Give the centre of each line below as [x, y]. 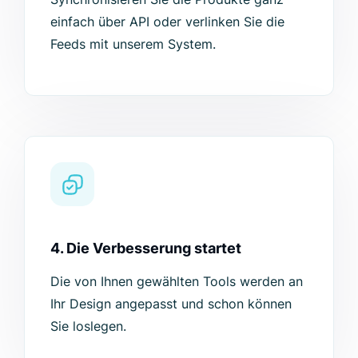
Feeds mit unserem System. [133, 44]
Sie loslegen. [88, 326]
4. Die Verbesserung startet [146, 249]
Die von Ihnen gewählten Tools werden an [177, 282]
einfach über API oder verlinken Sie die [167, 22]
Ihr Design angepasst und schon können [171, 304]
